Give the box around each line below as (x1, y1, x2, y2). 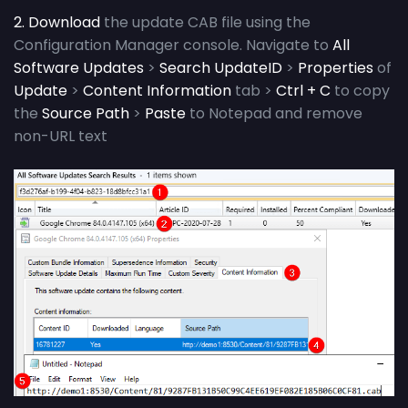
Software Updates (14, 56, 144, 78)
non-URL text (14, 125, 107, 147)
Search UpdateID (159, 56, 282, 78)
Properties (298, 56, 373, 78)
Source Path (42, 102, 129, 124)
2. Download (14, 11, 100, 33)
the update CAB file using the (100, 11, 311, 33)
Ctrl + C (276, 79, 331, 101)
